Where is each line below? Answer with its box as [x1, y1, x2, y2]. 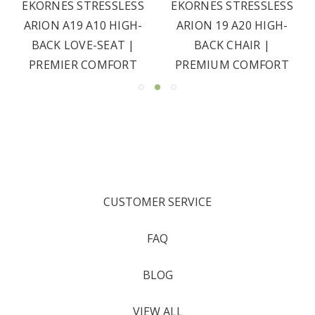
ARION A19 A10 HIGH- [23, 18, 143, 34]
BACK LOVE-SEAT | [31, 37, 135, 53]
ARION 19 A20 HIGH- [176, 18, 288, 34]
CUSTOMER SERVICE [103, 194, 212, 210]
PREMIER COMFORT [29, 57, 137, 73]
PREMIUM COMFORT [175, 57, 289, 73]
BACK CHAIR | [194, 37, 270, 53]
